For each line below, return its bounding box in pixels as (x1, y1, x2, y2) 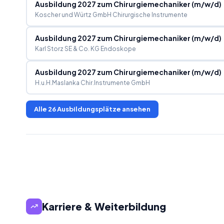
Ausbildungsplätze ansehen (56, 104, 150, 113)
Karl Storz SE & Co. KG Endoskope (34, 45, 136, 52)
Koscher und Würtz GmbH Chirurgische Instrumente (34, 11, 187, 18)
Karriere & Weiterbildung (42, 199, 166, 212)
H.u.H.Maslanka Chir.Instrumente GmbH (34, 79, 150, 86)
